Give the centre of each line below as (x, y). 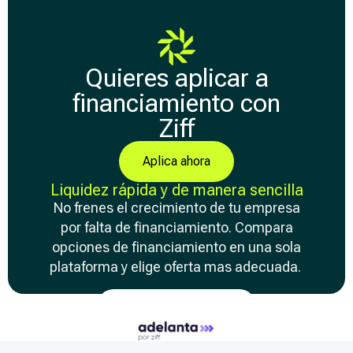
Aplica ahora (176, 162)
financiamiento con (176, 104)
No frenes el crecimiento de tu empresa (176, 208)
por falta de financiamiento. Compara (176, 228)
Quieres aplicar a (176, 78)
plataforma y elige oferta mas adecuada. (176, 267)
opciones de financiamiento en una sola (176, 247)
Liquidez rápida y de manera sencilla (176, 190)
